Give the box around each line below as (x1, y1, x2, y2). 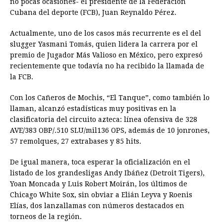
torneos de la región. (10, 213, 82, 221)
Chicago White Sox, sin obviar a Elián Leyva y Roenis (10, 191, 192, 199)
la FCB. (10, 73, 33, 81)
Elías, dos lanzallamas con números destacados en (10, 202, 184, 210)
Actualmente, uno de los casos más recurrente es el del (10, 29, 201, 38)
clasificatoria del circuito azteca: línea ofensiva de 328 (10, 115, 197, 124)
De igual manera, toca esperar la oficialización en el (10, 158, 190, 166)
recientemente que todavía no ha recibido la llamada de (10, 62, 204, 70)
